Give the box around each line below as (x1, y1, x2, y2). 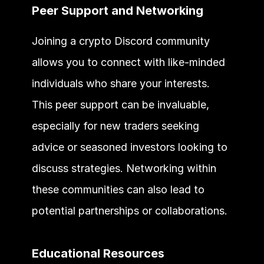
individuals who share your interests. (31, 77, 210, 90)
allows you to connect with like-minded (31, 55, 225, 68)
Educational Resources (31, 246, 164, 260)
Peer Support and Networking (31, 3, 203, 18)
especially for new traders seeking (31, 119, 199, 132)
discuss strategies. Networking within (31, 161, 216, 174)
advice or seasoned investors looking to (31, 140, 227, 153)
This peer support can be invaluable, (31, 98, 209, 111)
